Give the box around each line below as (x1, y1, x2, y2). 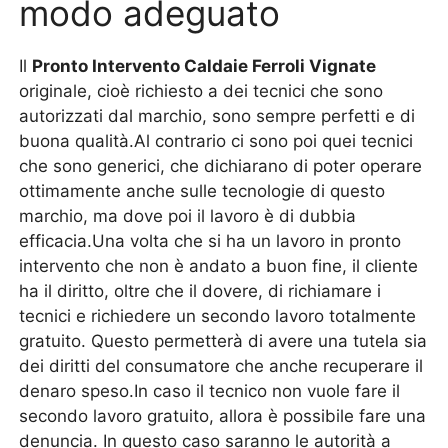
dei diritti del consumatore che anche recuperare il (19, 356, 424, 376)
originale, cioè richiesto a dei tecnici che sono (19, 81, 384, 101)
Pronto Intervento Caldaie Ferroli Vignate (32, 56, 377, 76)
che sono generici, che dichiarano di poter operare (19, 156, 423, 176)
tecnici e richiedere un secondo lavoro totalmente (19, 306, 417, 326)
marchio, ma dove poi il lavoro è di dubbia (19, 206, 357, 226)
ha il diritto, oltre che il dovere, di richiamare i (19, 281, 382, 301)
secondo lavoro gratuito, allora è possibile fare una (19, 406, 427, 426)
